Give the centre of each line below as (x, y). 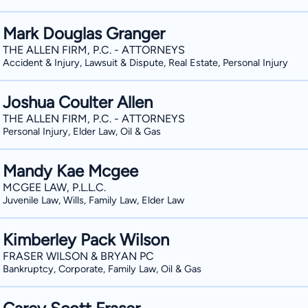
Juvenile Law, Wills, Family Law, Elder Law (93, 200)
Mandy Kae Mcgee (70, 171)
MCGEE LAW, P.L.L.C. (54, 187)
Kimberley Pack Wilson (86, 240)
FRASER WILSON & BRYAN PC (78, 256)
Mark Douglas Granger (84, 33)
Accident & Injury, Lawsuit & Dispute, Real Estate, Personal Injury (145, 63)
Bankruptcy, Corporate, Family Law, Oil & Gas (102, 269)
